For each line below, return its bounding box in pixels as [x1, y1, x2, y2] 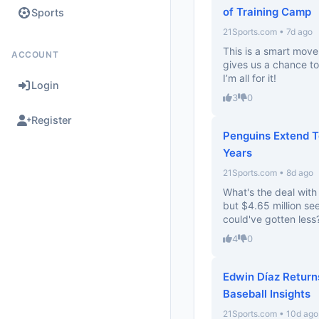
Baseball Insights [223, 287, 310, 300]
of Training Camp [223, 5, 311, 19]
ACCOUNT [11, 49, 59, 60]
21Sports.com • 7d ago [223, 26, 313, 37]
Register [31, 114, 72, 126]
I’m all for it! [223, 72, 276, 84]
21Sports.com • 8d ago [223, 167, 313, 178]
